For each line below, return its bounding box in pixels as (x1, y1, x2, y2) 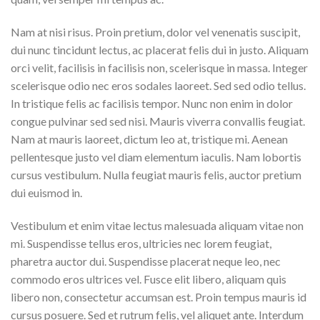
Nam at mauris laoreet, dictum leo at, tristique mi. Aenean (11, 132, 288, 146)
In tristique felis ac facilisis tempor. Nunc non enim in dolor (11, 96, 293, 111)
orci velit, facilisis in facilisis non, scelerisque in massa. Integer (11, 61, 308, 75)
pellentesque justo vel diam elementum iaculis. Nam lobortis (11, 150, 301, 164)
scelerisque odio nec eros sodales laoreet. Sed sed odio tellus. (11, 79, 306, 93)
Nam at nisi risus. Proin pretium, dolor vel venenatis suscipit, (11, 25, 300, 39)
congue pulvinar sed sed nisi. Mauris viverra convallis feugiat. (11, 114, 305, 129)
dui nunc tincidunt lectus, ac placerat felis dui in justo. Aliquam (11, 43, 309, 57)
